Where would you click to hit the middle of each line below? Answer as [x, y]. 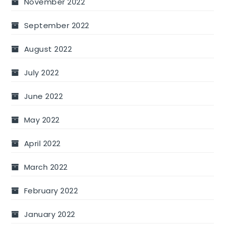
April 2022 [42, 144]
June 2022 [43, 96]
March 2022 [46, 167]
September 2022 [57, 26]
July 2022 [41, 73]
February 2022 [51, 191]
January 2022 [49, 214]
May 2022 [42, 120]
